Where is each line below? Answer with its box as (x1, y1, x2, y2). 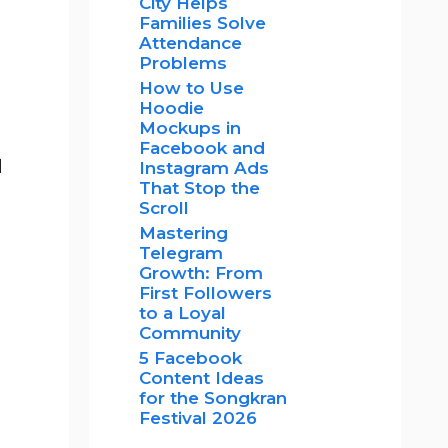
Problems (138, 53, 227, 73)
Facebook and (138, 138, 265, 158)
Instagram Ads (138, 158, 269, 178)
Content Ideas (138, 368, 264, 388)
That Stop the (138, 178, 260, 198)
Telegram (138, 243, 223, 263)
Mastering (138, 223, 228, 243)
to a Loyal (138, 303, 226, 323)
